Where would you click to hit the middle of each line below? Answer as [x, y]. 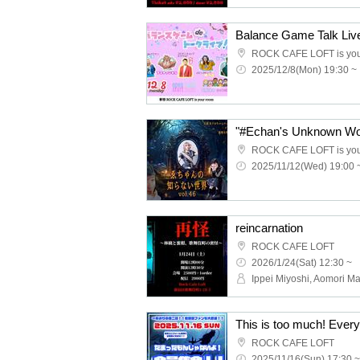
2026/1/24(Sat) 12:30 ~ [302, 263]
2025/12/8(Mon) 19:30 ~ [304, 70]
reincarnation [269, 228]
